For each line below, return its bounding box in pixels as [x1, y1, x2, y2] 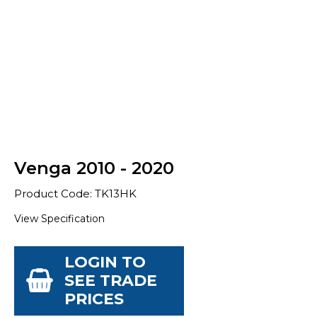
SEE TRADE [64, 271, 157, 290]
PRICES [64, 289, 124, 309]
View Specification [14, 212, 105, 225]
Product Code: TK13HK [14, 187, 137, 200]
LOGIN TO [64, 253, 146, 272]
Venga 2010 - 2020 [14, 158, 174, 178]
